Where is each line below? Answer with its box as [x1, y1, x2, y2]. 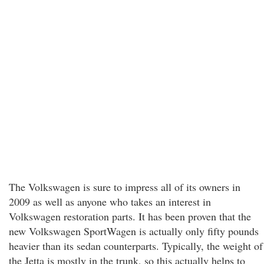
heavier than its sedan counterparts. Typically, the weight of [9, 239, 263, 253]
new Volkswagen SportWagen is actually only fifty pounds [9, 224, 259, 238]
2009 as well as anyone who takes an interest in [9, 194, 211, 209]
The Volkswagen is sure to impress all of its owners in [9, 180, 240, 194]
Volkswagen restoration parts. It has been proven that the [9, 209, 251, 223]
